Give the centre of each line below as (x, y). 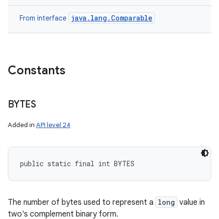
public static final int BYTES (77, 164)
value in (191, 202)
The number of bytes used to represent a (82, 202)
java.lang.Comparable (112, 18)
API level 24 (53, 125)
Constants (37, 70)
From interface (44, 18)
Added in (22, 125)
